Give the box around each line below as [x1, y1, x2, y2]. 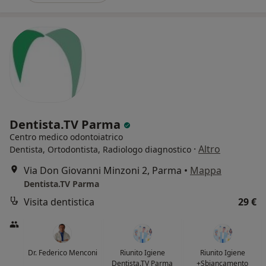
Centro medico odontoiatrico [9, 131, 123, 143]
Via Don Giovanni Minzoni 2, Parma [24, 164, 182, 178]
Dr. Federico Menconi [27, 248, 97, 258]
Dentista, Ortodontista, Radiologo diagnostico [9, 144, 191, 156]
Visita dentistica [24, 195, 94, 209]
